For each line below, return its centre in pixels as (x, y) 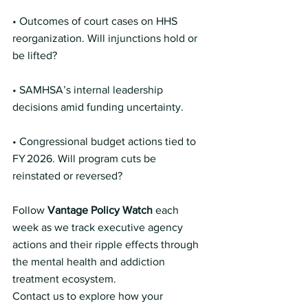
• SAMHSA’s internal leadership (89, 90)
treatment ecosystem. (64, 279)
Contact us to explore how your (89, 296)
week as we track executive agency (99, 227)
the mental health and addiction (90, 262)
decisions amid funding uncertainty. (98, 107)
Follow (30, 210)
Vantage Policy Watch (100, 210)
